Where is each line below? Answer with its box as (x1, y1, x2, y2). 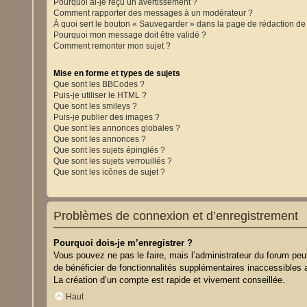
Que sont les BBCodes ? (53, 79, 145, 90)
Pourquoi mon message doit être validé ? (53, 29, 207, 40)
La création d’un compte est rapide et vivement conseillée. (53, 275, 286, 286)
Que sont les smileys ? (53, 101, 138, 112)
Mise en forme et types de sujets (53, 69, 181, 79)
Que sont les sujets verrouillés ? (53, 156, 173, 167)
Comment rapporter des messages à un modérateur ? (53, 8, 254, 18)
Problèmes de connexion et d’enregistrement (53, 209, 299, 223)
